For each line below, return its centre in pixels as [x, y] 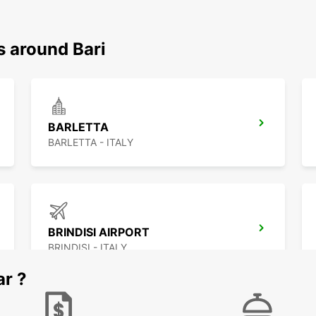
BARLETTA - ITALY [91, 142]
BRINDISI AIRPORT [99, 232]
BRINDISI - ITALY [87, 248]
